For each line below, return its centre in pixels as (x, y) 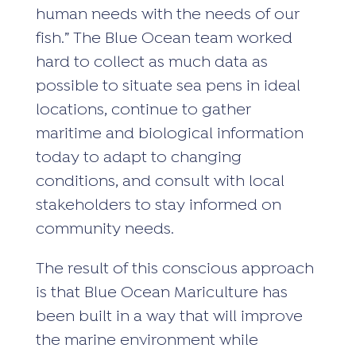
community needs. (104, 230)
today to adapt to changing (138, 158)
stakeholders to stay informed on (158, 206)
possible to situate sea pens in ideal (168, 87)
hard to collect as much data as (151, 63)
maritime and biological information (169, 134)
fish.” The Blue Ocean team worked (164, 39)
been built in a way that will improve (169, 317)
